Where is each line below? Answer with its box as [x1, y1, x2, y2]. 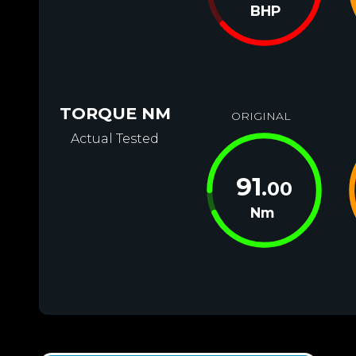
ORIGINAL [231, 109, 292, 123]
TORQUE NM [59, 103, 171, 123]
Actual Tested [71, 131, 160, 146]
